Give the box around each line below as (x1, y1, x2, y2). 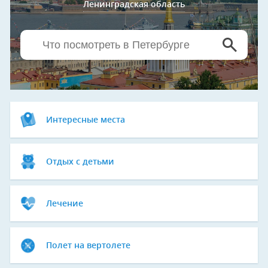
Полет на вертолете (46, 242, 130, 250)
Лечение (46, 200, 83, 208)
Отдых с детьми (46, 158, 114, 166)
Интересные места (46, 116, 125, 124)
